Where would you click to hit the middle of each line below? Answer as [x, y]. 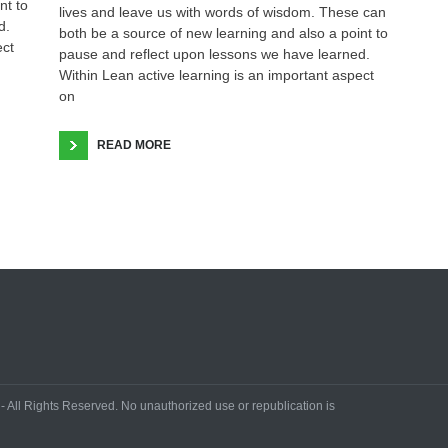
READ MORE [134, 145]
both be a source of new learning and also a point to [223, 33]
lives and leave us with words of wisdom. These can [222, 12]
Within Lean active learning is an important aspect [216, 75]
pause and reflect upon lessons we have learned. [214, 54]
